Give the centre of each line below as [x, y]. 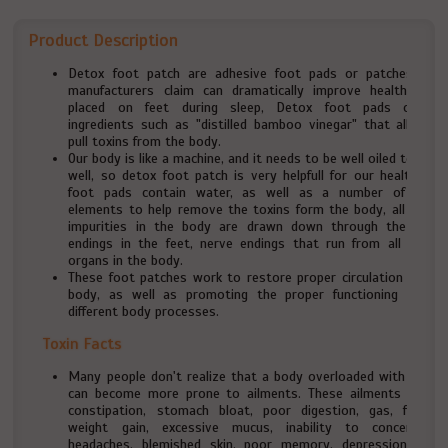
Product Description [103, 40]
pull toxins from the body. [145, 141]
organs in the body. [126, 260]
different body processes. [144, 311]
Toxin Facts [82, 344]
